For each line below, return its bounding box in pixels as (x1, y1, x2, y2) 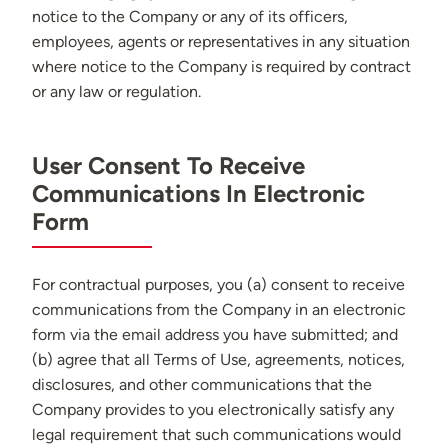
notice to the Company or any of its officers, (32, 7, 348, 27)
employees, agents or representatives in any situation (32, 32, 410, 52)
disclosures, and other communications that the (32, 375, 372, 395)
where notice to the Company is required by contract (32, 57, 411, 77)
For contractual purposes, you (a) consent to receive (32, 275, 405, 295)
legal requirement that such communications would (32, 425, 401, 445)
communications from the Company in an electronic (32, 300, 406, 320)
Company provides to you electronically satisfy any (32, 400, 394, 420)
